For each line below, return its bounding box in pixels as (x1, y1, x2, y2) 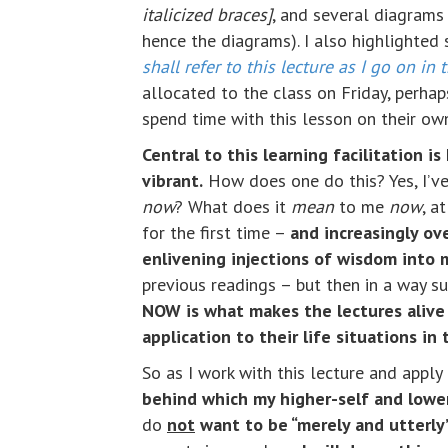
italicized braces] (142, 3, 272, 26)
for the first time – (142, 221, 290, 244)
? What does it (175, 195, 291, 218)
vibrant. (142, 169, 203, 192)
